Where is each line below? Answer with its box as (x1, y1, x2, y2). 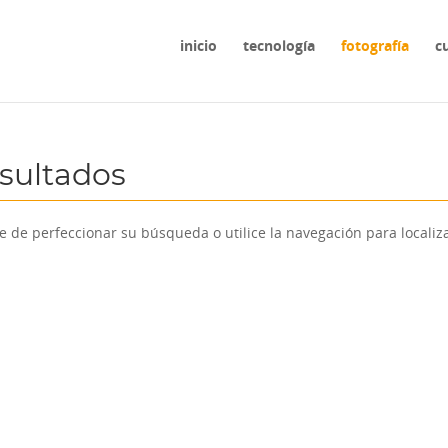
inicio (179, 36, 217, 55)
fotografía (340, 36, 409, 55)
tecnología (242, 36, 315, 55)
